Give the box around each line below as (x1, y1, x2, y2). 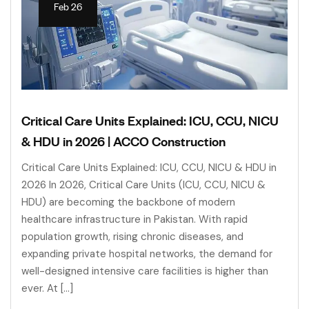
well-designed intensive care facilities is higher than (21, 264, 268, 279)
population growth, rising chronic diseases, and (21, 230, 243, 244)
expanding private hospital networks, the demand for (21, 247, 272, 261)
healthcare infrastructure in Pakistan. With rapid (21, 212, 248, 227)
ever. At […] (21, 281, 73, 296)
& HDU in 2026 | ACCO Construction (21, 132, 226, 150)
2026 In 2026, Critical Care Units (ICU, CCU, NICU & (21, 178, 266, 192)
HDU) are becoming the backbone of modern (21, 195, 235, 210)
